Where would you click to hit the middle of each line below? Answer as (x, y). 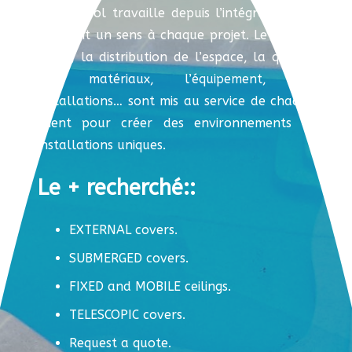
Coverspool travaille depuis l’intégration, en (176, 13)
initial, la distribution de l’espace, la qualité (176, 57)
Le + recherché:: (117, 188)
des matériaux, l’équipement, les (176, 79)
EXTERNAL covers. (123, 230)
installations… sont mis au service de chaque (176, 101)
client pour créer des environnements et (176, 123)
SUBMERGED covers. (129, 258)
